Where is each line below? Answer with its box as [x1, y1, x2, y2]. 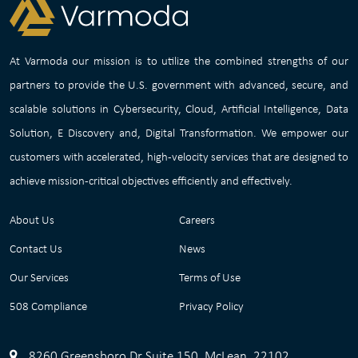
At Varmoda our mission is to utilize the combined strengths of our [10, 53, 348, 68]
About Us [10, 212, 54, 227]
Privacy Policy [179, 298, 244, 313]
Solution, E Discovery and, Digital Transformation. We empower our [10, 125, 348, 140]
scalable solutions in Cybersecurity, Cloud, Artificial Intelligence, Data [10, 101, 348, 116]
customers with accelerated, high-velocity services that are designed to [10, 149, 348, 164]
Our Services [10, 269, 69, 284]
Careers [179, 212, 215, 227]
